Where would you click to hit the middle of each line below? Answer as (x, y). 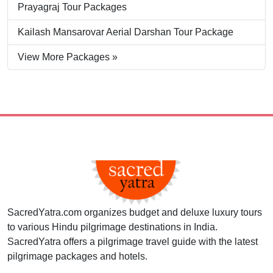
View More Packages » (68, 57)
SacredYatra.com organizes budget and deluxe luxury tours (135, 212)
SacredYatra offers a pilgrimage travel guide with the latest (133, 241)
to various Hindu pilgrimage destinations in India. (112, 227)
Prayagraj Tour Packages (72, 7)
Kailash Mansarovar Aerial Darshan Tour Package (126, 32)
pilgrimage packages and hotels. (77, 256)
